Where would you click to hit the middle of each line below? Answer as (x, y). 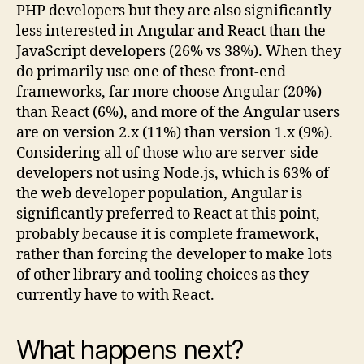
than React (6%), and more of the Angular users (178, 113)
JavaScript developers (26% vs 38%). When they (179, 52)
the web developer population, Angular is (159, 194)
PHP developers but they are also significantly (174, 11)
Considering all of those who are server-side (167, 154)
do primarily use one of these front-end (151, 72)
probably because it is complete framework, (168, 235)
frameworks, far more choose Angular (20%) (169, 93)
